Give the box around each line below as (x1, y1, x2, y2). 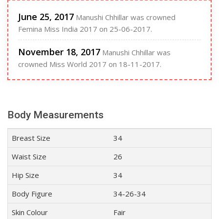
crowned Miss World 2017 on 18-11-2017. (18, 59, 161, 69)
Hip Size (12, 170, 39, 180)
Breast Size (12, 133, 50, 143)
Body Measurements (7, 109, 104, 121)
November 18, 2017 (18, 46, 100, 58)
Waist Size (12, 152, 46, 162)
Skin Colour (12, 207, 48, 218)
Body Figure (12, 189, 52, 199)
